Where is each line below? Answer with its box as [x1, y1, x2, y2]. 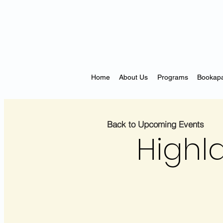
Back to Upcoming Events [107, 118, 204, 129]
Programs [157, 73, 188, 81]
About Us [119, 73, 148, 81]
